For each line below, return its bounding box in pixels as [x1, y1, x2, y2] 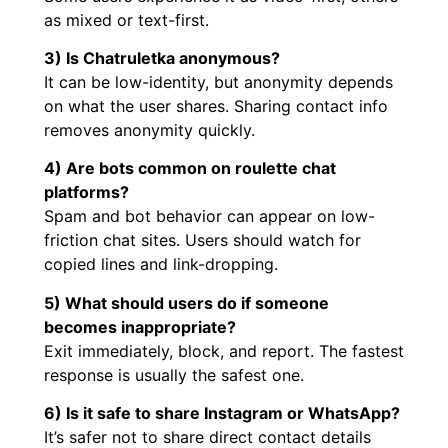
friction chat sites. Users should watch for [44, 230, 361, 251]
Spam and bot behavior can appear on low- [44, 206, 375, 227]
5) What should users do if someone [44, 292, 329, 313]
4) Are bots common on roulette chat [44, 158, 336, 179]
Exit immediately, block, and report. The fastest [44, 340, 404, 361]
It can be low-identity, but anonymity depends [44, 71, 393, 92]
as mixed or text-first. [44, 9, 209, 30]
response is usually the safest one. [44, 364, 304, 385]
